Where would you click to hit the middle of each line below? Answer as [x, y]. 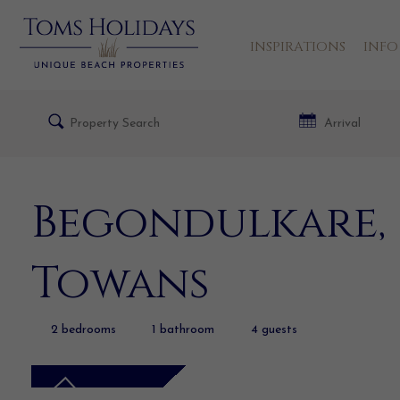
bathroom [187, 329]
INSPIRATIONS [298, 47]
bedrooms [88, 329]
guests [279, 329]
